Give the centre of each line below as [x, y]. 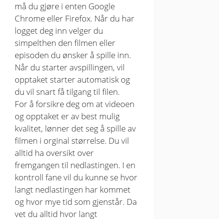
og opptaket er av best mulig [67, 116]
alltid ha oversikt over [54, 153]
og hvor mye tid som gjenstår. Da [76, 202]
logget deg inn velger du [59, 31]
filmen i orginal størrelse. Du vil [72, 141]
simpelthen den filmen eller [65, 43]
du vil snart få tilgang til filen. [67, 92]
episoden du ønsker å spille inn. [73, 55]
